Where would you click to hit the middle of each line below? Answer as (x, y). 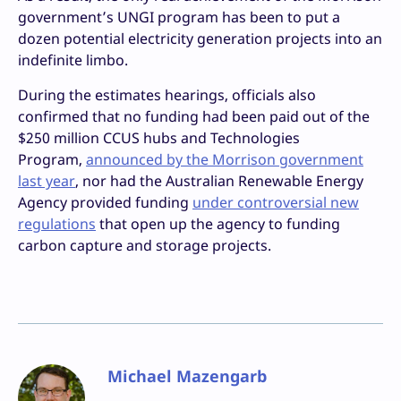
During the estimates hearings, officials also (167, 95)
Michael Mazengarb (187, 376)
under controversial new (276, 203)
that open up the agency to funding (218, 224)
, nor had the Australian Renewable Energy (219, 181)
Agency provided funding (105, 203)
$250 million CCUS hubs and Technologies (159, 138)
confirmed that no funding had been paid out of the (194, 117)
